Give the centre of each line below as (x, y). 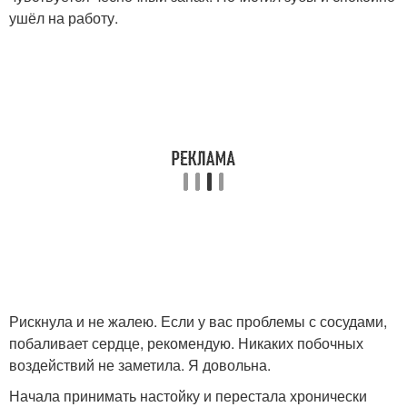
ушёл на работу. (64, 17)
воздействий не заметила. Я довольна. (140, 364)
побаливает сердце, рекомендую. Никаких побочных (186, 342)
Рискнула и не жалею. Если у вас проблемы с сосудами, (198, 321)
